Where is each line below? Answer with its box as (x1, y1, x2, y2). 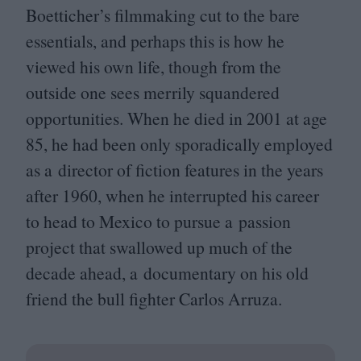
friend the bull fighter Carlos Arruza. (26, 286, 282, 310)
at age (282, 106, 327, 130)
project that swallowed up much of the (26, 234, 293, 259)
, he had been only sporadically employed (44, 131, 333, 156)
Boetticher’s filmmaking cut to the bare (26, 2, 300, 27)
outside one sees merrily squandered (26, 80, 280, 104)
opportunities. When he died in (26, 106, 247, 130)
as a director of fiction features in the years (26, 157, 323, 181)
